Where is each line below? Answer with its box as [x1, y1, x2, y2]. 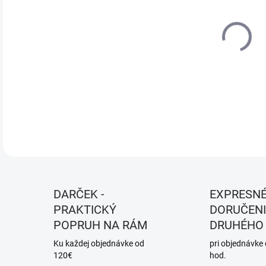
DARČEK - [53, 187, 104, 201]
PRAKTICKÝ [53, 202, 116, 217]
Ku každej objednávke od [53, 239, 144, 248]
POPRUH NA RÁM [53, 218, 147, 232]
